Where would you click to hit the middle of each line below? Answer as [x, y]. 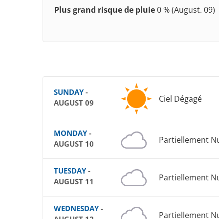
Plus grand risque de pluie [105, 10]
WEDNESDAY [76, 208]
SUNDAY [69, 92]
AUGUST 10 [74, 144]
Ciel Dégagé [180, 99]
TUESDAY [70, 171]
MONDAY [70, 133]
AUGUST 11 [74, 182]
